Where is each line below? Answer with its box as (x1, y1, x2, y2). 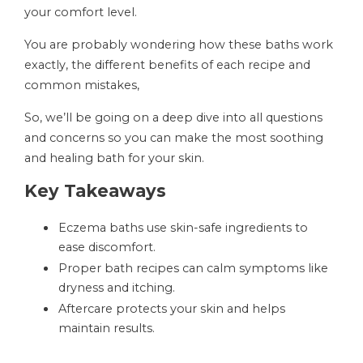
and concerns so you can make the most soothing (24, 130, 323, 145)
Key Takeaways (24, 181, 166, 201)
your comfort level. (24, 5, 137, 19)
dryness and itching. (58, 280, 175, 295)
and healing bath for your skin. (24, 151, 204, 165)
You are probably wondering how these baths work (24, 37, 333, 52)
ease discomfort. (58, 240, 156, 254)
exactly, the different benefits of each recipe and (24, 58, 310, 72)
